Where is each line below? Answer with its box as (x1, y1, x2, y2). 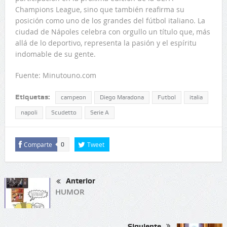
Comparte (23, 140, 52, 149)
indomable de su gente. (15, 49, 96, 59)
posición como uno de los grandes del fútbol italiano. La (15, 16, 205, 26)
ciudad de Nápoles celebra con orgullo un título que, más (15, 27, 210, 37)
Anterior (65, 176, 95, 186)
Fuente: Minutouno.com (15, 70, 96, 81)
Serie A (90, 109, 109, 117)
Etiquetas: (15, 93, 50, 101)
